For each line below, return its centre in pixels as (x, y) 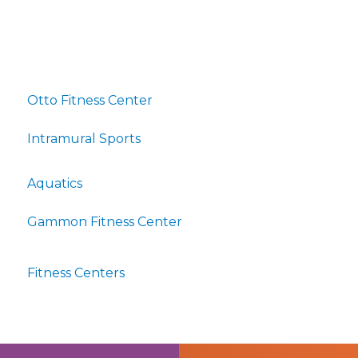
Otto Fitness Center (90, 100)
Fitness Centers (76, 273)
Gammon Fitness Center (105, 222)
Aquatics (55, 183)
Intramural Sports (84, 139)
